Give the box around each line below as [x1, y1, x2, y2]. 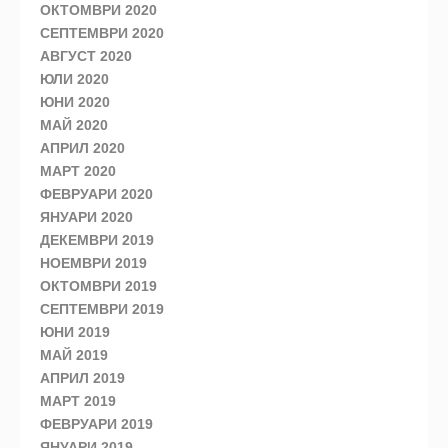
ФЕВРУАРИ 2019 [40, 416, 153, 433]
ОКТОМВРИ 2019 [40, 278, 157, 295]
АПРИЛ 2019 [40, 370, 125, 387]
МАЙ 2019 [40, 347, 108, 364]
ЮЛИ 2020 [40, 71, 109, 88]
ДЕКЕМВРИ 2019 [40, 232, 154, 249]
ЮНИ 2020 [40, 94, 110, 111]
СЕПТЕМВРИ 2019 [40, 301, 164, 318]
